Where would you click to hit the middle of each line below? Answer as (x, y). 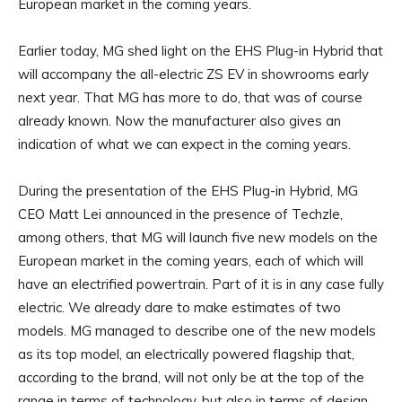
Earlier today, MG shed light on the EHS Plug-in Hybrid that (201, 50)
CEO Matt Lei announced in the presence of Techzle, (180, 214)
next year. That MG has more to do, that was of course (190, 97)
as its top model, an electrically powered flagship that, (186, 354)
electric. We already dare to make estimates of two (179, 307)
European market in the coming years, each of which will (191, 260)
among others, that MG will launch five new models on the (198, 237)
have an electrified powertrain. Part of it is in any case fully (201, 284)
